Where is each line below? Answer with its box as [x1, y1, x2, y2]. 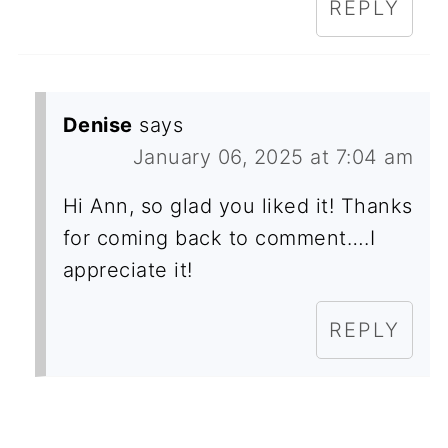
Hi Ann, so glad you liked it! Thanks [62, 193, 413, 218]
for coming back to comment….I [62, 225, 376, 250]
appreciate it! [62, 257, 193, 282]
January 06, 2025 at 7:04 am [132, 144, 414, 169]
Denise [62, 112, 133, 137]
